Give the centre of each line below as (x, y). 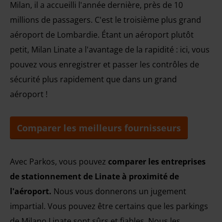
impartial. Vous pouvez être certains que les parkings (109, 206)
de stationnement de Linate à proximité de (94, 176)
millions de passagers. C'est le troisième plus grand (106, 20)
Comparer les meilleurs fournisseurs (99, 128)
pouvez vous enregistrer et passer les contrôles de (105, 64)
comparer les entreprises (157, 162)
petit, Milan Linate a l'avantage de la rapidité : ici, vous (110, 50)
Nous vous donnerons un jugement (119, 191)
